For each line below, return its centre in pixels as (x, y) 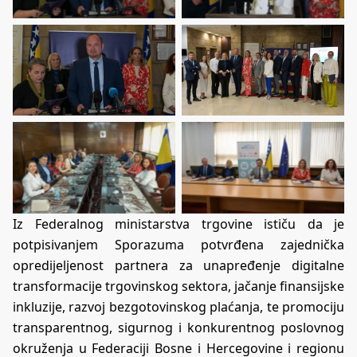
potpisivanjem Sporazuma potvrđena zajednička (178, 245)
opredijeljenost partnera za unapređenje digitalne (178, 266)
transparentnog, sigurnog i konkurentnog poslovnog (178, 328)
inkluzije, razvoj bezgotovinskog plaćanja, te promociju (178, 307)
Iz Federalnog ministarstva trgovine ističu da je (178, 224)
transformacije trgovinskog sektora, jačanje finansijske (178, 286)
